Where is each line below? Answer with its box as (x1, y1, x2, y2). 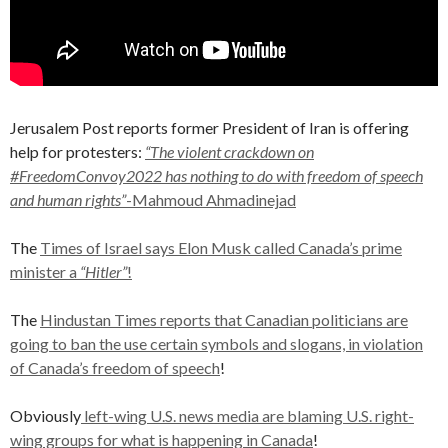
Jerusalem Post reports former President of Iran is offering (10, 118, 409, 137)
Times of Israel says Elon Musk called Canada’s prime (40, 238, 402, 257)
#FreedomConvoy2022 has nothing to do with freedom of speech (10, 166, 423, 185)
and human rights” (10, 190, 126, 209)
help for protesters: (10, 142, 145, 161)
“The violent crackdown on (145, 142, 314, 161)
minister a (10, 262, 80, 281)
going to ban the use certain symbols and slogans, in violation (10, 334, 423, 353)
